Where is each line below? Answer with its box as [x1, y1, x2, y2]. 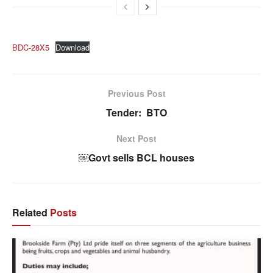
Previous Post [107, 87, 166, 99]
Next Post [116, 132, 157, 144]
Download [55, 41, 90, 53]
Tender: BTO [106, 105, 167, 119]
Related [12, 205, 48, 219]
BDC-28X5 [12, 41, 49, 53]
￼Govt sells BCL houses [79, 150, 194, 165]
